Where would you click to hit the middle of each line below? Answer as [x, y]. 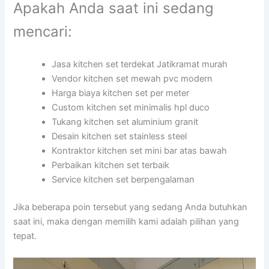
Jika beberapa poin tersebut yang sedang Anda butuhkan [131, 207]
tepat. [25, 236]
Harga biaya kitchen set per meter [121, 93]
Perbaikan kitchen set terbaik [111, 165]
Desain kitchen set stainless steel [119, 137]
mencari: [43, 32]
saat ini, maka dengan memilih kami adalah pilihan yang [126, 222]
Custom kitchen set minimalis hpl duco [131, 108]
